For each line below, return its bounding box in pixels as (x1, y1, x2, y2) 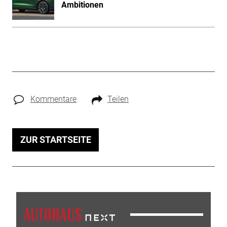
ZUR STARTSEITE (20, 134, 91, 145)
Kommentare (30, 94, 77, 104)
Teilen (107, 94, 129, 104)
